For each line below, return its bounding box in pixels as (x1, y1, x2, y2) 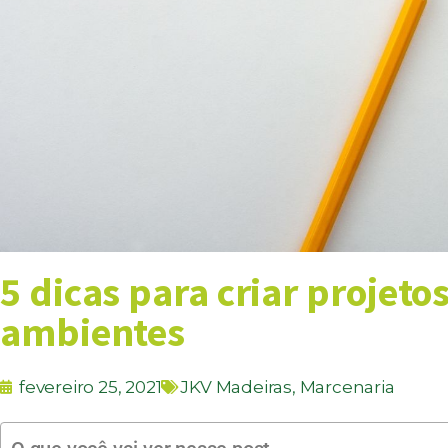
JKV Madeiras (180, 377, 293, 398)
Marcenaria (299, 377, 395, 398)
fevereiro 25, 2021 (19, 377, 162, 398)
